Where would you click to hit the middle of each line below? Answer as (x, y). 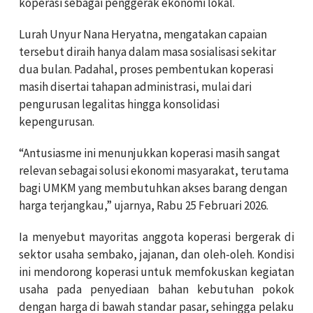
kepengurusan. (57, 121)
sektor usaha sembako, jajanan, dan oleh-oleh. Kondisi (156, 254)
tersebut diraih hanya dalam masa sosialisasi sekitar (147, 51)
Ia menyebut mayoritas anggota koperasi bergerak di (156, 236)
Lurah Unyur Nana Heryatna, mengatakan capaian (143, 34)
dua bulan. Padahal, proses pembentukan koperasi (146, 69)
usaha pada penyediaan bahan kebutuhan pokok (156, 289)
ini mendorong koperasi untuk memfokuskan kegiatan (156, 271)
